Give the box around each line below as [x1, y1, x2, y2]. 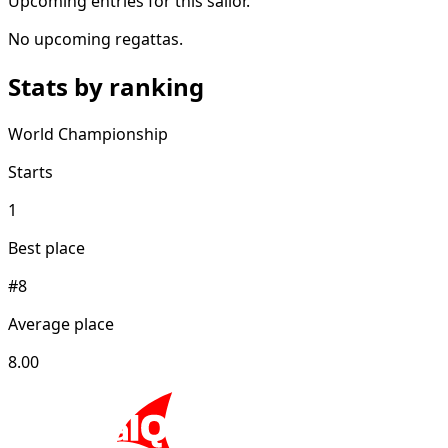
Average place [8, 313, 114, 336]
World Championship [8, 123, 168, 146]
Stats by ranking [8, 70, 204, 104]
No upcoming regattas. [8, 28, 183, 51]
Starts [8, 161, 53, 184]
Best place [8, 237, 85, 260]
